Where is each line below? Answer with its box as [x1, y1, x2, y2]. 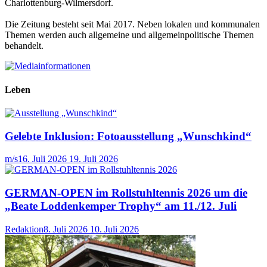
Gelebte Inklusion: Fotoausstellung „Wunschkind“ [5, 129, 252, 142]
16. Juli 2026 [18, 154, 67, 164]
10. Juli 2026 [90, 223, 139, 234]
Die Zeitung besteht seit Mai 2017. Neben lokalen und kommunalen [5, 19, 260, 30]
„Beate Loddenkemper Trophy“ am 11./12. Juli [5, 200, 237, 213]
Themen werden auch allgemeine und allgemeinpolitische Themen [5, 30, 254, 41]
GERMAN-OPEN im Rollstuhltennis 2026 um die [5, 187, 247, 200]
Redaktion [5, 223, 44, 234]
